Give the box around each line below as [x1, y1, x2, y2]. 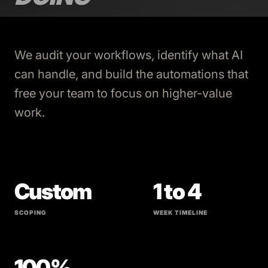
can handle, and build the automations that [14, 67, 248, 81]
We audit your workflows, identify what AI [14, 48, 243, 62]
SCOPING [14, 209, 46, 216]
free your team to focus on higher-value [14, 86, 232, 100]
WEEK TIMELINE [153, 209, 208, 216]
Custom [14, 178, 92, 205]
